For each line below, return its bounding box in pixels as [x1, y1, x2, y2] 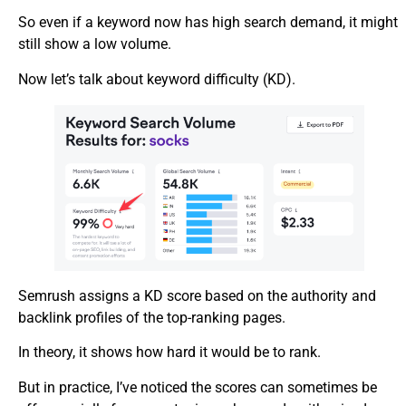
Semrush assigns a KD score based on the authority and [18, 286, 376, 304]
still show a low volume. [18, 35, 171, 53]
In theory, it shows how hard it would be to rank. [18, 343, 321, 362]
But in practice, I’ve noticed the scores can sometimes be [18, 378, 377, 396]
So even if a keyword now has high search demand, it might [18, 14, 398, 32]
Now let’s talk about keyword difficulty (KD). [18, 70, 295, 88]
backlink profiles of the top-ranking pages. [18, 308, 285, 326]
